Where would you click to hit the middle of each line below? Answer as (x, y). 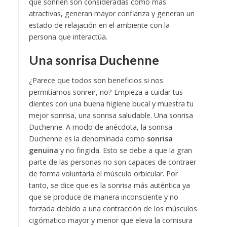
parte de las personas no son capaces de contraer (112, 162)
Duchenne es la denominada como (87, 138)
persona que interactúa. (68, 37)
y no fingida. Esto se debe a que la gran (125, 150)
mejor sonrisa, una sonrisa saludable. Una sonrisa (111, 115)
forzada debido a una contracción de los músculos (113, 208)
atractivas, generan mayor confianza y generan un (111, 14)
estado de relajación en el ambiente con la (99, 25)
